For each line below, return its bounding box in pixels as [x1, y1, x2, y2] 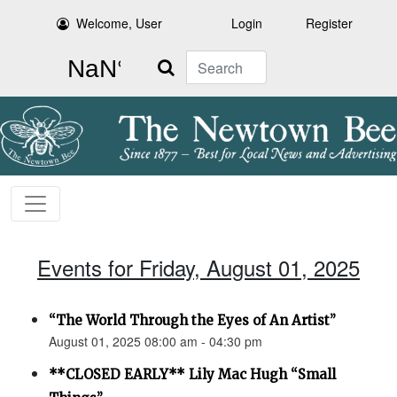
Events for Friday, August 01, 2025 [37, 252, 360, 284]
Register [306, 14, 353, 32]
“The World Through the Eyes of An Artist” [49, 312, 336, 330]
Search [145, 51, 186, 69]
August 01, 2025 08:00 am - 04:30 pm [49, 332, 262, 351]
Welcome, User [76, 14, 163, 32]
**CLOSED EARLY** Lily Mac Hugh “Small [49, 366, 336, 384]
